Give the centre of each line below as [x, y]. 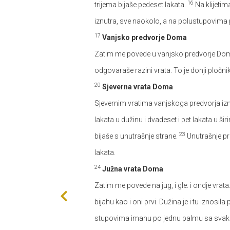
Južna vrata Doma [133, 169]
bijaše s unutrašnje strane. [137, 136]
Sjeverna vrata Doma [138, 87]
